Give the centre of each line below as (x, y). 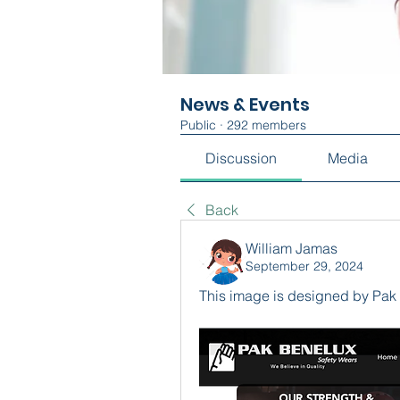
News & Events (245, 104)
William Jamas (292, 248)
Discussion (242, 158)
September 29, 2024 (304, 266)
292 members (267, 125)
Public (198, 125)
